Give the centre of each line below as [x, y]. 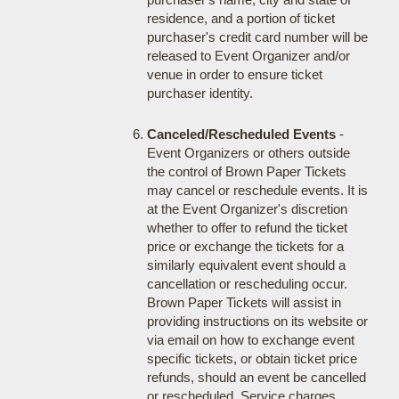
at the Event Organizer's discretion [247, 209]
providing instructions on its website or [257, 321]
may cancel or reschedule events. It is [257, 190]
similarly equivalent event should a [246, 265]
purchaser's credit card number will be [257, 37]
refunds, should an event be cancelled [256, 377]
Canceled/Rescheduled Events [241, 134]
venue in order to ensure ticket [234, 74]
